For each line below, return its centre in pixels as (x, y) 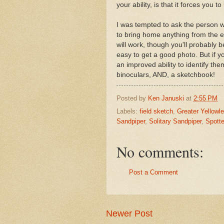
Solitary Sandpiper (175, 121)
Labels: (128, 111)
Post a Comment (153, 172)
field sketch (156, 111)
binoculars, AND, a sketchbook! (166, 74)
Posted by (132, 98)
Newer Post (129, 213)
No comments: (160, 152)
